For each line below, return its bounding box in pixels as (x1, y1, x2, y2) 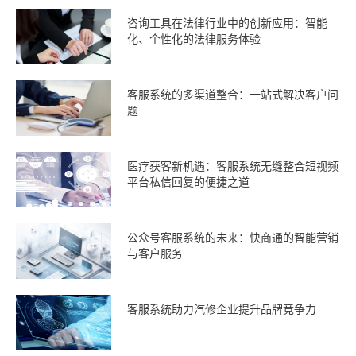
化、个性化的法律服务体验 (127, 33, 261, 46)
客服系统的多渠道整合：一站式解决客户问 (127, 88, 339, 102)
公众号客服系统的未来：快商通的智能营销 (127, 231, 339, 245)
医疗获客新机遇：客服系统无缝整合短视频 (127, 160, 339, 173)
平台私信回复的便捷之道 (127, 176, 250, 189)
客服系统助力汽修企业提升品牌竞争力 (127, 303, 316, 316)
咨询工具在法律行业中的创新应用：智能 (127, 17, 327, 30)
